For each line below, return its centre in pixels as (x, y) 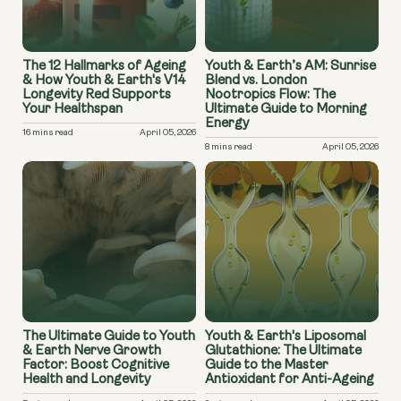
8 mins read (229, 147)
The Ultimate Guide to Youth (109, 337)
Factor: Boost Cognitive (96, 366)
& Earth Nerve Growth (92, 351)
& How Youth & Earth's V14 (104, 81)
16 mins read (48, 133)
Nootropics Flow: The (270, 95)
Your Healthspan (73, 109)
